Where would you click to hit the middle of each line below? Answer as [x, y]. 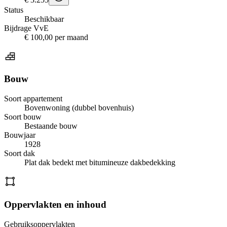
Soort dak [20, 154]
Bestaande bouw [51, 126]
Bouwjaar [20, 135]
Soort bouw [23, 117]
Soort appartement [33, 99]
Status [14, 10]
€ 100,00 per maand [56, 37]
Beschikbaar [44, 19]
